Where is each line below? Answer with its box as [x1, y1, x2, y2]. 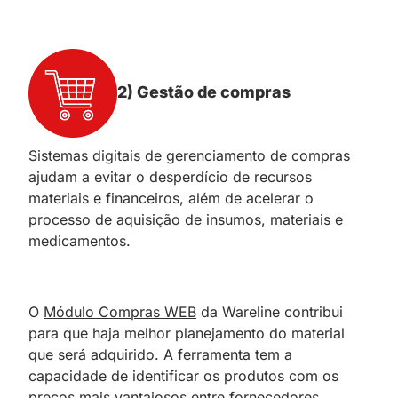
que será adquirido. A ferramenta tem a [28, 345, 292, 363]
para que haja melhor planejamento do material [28, 323, 345, 342]
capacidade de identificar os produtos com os [28, 366, 338, 385]
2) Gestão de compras [117, 82, 291, 101]
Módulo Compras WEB [44, 302, 196, 321]
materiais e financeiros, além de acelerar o [28, 188, 314, 207]
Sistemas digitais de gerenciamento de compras [28, 146, 350, 164]
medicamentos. [28, 231, 131, 250]
